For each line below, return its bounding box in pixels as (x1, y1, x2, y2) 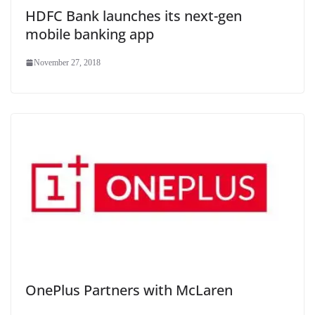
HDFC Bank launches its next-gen (25, 6, 242, 26)
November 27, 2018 (34, 58, 101, 68)
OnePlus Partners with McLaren (25, 280, 233, 300)
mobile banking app (25, 25, 154, 44)
